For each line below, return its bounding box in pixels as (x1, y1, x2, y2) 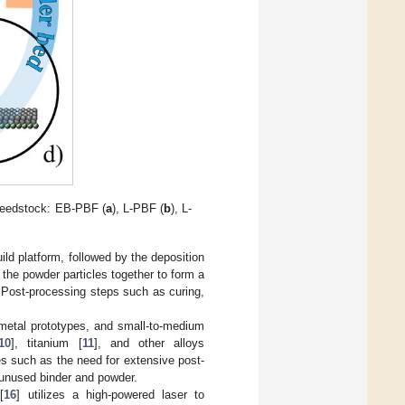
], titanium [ (11, 336, 82, 351)
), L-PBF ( (111, 202, 165, 216)
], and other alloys (93, 336, 205, 351)
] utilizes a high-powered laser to (16, 388, 205, 402)
